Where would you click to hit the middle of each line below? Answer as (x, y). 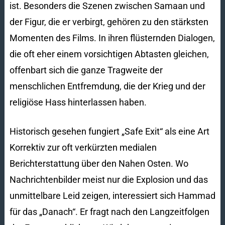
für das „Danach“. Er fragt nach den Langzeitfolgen (109, 211)
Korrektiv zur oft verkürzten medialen (83, 147)
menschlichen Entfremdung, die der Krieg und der (107, 86)
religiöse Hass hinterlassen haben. (78, 102)
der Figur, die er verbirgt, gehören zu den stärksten (109, 22)
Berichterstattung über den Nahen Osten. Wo (99, 163)
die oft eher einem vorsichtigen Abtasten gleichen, (109, 54)
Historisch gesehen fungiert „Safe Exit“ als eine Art (109, 131)
